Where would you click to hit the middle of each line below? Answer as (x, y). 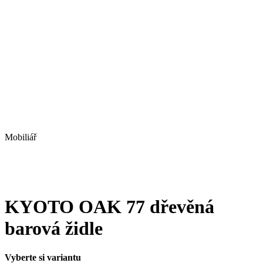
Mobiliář (21, 137)
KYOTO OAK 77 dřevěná (109, 207)
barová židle (54, 229)
